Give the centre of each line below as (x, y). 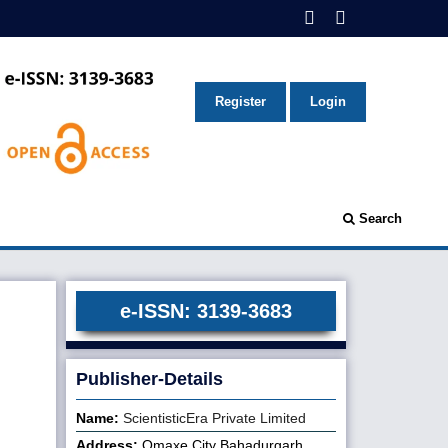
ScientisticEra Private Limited (212, 417)
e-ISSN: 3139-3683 (206, 310)
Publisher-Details (149, 378)
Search (378, 218)
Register (240, 101)
